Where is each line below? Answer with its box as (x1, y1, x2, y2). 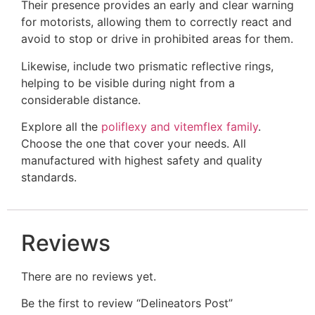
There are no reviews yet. (21, 269, 156, 283)
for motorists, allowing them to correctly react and (21, 15, 292, 30)
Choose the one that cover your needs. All (21, 136, 246, 151)
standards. (21, 170, 77, 185)
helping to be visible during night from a (21, 75, 235, 90)
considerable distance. (21, 92, 141, 107)
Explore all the (21, 120, 98, 134)
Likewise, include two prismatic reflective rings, (21, 58, 274, 73)
